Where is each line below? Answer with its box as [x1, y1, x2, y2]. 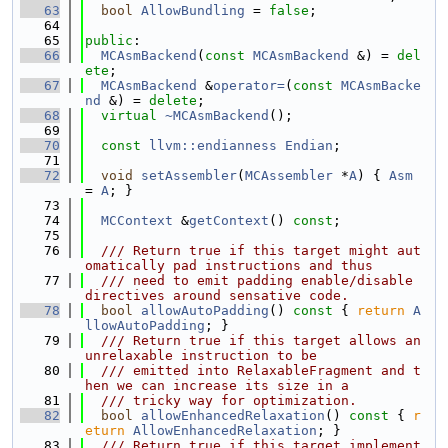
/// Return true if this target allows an [85, 333, 421, 348]
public [85, 33, 133, 48]
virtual [101, 108, 157, 123]
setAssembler [141, 168, 237, 183]
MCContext [101, 213, 173, 228]
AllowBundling [141, 3, 245, 18]
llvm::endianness [149, 138, 277, 153]
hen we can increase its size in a [85, 378, 349, 393]
